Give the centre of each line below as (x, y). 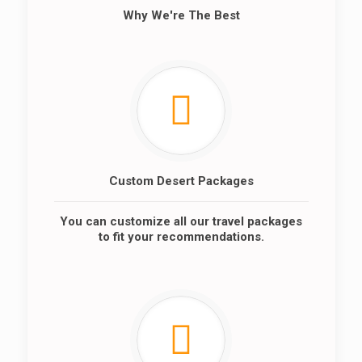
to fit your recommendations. (181, 237)
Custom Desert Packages (181, 181)
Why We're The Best (181, 15)
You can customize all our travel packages (181, 221)
